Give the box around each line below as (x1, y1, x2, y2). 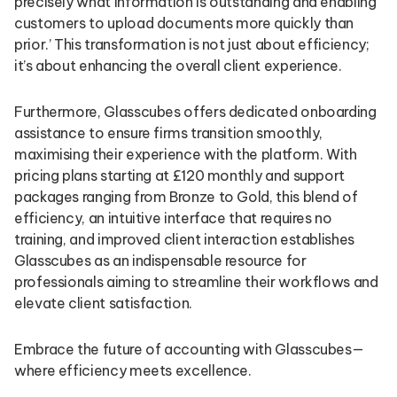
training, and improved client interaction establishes (14, 230, 354, 248)
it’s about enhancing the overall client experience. (14, 57, 342, 74)
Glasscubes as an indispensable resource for (14, 252, 307, 269)
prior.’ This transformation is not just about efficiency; (14, 35, 370, 53)
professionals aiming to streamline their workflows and (14, 273, 378, 291)
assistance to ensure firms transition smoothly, (14, 124, 323, 142)
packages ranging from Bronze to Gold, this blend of (14, 188, 358, 206)
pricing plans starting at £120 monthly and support (14, 167, 346, 184)
